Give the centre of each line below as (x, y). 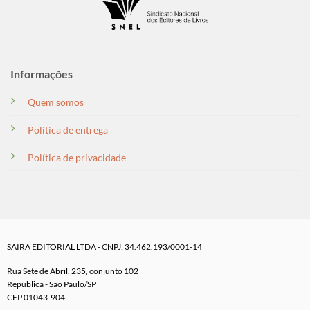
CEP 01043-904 (36, 297)
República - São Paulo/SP (51, 284)
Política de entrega (67, 129)
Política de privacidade (76, 157)
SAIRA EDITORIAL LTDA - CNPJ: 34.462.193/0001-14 (104, 247)
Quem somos (55, 102)
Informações (41, 73)
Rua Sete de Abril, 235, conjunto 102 (72, 271)
